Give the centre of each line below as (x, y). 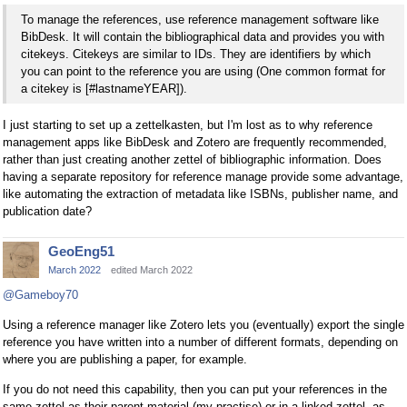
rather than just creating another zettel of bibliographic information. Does (192, 159)
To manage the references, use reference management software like (200, 19)
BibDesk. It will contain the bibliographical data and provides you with (203, 36)
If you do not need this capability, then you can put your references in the (195, 390)
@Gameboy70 (40, 295)
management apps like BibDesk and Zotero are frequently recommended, (195, 142)
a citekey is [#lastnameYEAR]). (104, 88)
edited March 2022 (152, 269)
